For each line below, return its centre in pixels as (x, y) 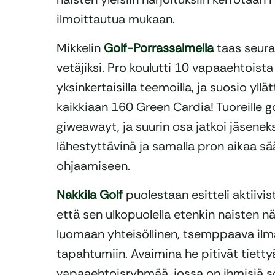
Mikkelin (80, 48)
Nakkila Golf (91, 195)
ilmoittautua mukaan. (116, 19)
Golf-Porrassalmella (159, 48)
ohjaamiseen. (93, 166)
